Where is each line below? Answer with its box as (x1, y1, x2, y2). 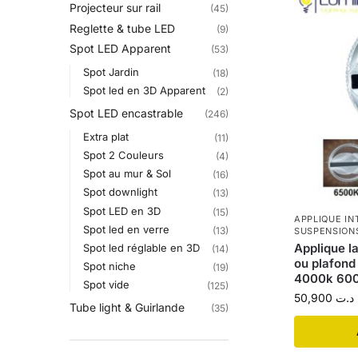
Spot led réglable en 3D (82, 241, 200, 255)
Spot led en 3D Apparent (82, 84, 205, 97)
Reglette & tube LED (70, 21, 175, 35)
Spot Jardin (82, 66, 139, 79)
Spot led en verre (82, 222, 169, 236)
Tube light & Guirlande (70, 300, 185, 315)
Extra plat (82, 129, 129, 143)
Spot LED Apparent (70, 42, 171, 56)
